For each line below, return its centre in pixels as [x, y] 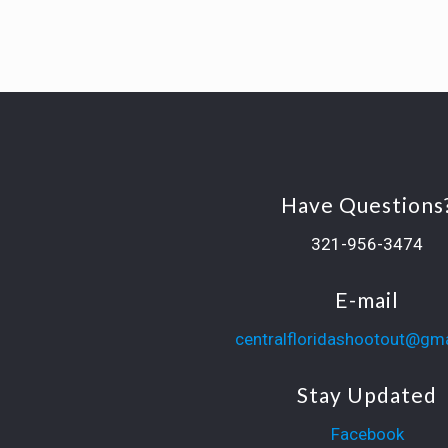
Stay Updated [367, 394]
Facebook [367, 434]
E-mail [367, 299]
